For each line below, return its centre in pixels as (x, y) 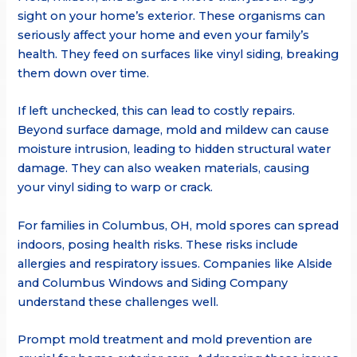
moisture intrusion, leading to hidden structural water (175, 149)
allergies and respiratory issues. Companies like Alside (175, 263)
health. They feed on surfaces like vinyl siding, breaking (178, 54)
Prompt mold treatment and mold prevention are (165, 339)
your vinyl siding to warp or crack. (116, 188)
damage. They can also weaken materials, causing (164, 169)
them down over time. (84, 73)
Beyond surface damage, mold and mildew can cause (174, 130)
